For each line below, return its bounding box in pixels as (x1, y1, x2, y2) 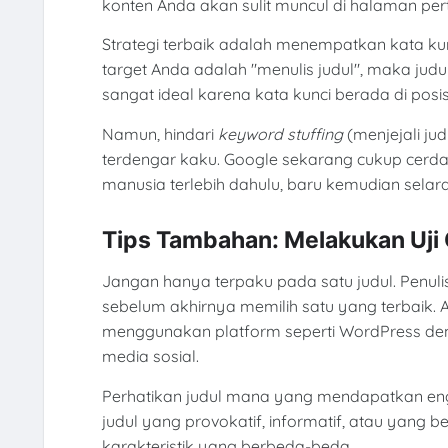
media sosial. (101, 346, 199, 367)
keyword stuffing (217, 123, 343, 144)
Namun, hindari (101, 123, 218, 144)
